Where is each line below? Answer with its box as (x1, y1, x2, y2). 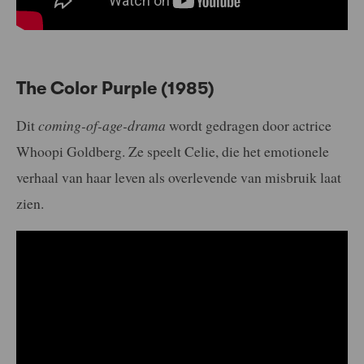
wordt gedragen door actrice (166, 115, 331, 136)
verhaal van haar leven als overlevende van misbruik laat (16, 167, 341, 188)
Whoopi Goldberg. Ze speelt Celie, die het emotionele (16, 141, 329, 162)
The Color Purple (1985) (16, 77, 214, 98)
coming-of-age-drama (38, 115, 166, 136)
